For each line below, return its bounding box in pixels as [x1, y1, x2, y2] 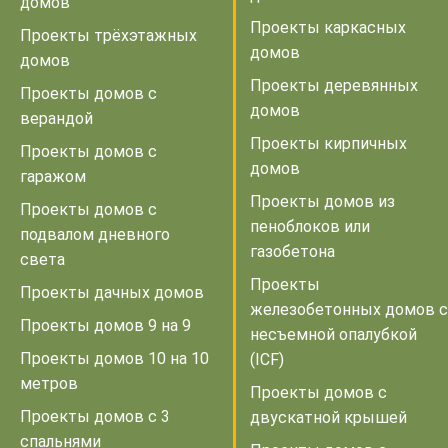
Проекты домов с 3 [20, 406, 170, 426]
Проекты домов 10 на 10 [20, 348, 209, 368]
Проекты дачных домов [20, 282, 204, 302]
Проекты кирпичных [250, 133, 407, 153]
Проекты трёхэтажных [20, 25, 197, 45]
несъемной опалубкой [250, 324, 417, 344]
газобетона [250, 241, 335, 261]
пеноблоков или [250, 216, 370, 236]
